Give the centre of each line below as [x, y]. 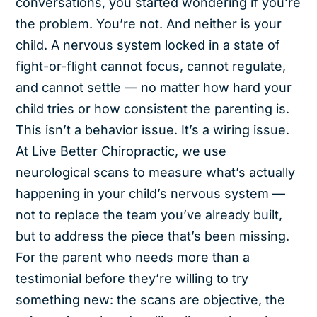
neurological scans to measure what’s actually [156, 172]
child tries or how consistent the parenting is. [153, 108]
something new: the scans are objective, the [151, 299]
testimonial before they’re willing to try [132, 278]
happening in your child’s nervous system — [151, 193]
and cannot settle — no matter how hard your [154, 87]
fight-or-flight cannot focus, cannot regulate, [151, 66]
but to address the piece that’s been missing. [153, 236]
